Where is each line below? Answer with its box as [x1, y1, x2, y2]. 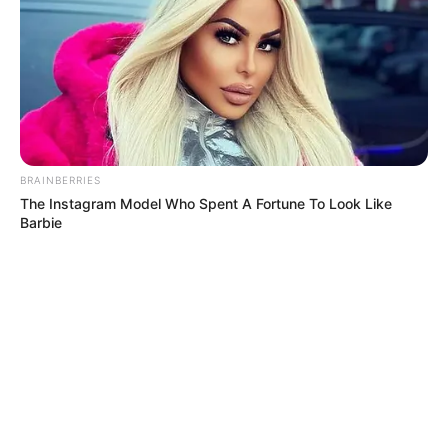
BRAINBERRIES [20, 174, 101, 187]
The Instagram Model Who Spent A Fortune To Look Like [20, 195, 392, 213]
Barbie [20, 214, 62, 232]
